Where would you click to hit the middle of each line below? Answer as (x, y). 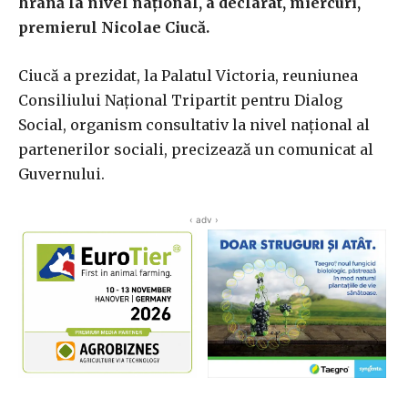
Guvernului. (61, 174)
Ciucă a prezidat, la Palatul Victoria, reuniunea (188, 76)
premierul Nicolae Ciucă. (114, 28)
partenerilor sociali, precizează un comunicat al (196, 150)
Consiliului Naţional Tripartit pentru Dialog (180, 101)
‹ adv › (204, 220)
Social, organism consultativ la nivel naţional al (194, 125)
